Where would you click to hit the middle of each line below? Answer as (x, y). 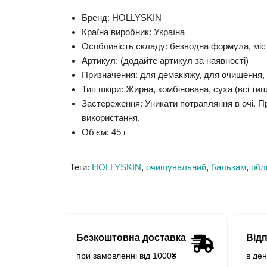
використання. (111, 118)
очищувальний (176, 167)
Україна (168, 32)
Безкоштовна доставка (131, 238)
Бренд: (96, 18)
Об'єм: (95, 132)
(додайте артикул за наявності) (183, 61)
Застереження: (112, 104)
